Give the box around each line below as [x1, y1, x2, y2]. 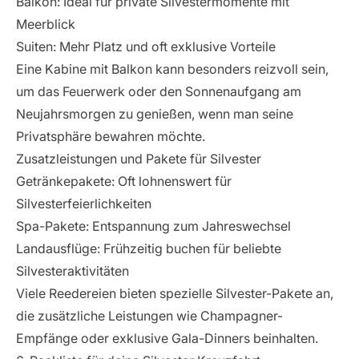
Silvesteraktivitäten [16, 263, 129, 279]
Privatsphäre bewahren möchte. [16, 128, 205, 144]
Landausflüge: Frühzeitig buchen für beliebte [16, 240, 281, 256]
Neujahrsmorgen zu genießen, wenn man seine [16, 106, 293, 122]
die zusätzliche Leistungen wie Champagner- [16, 308, 283, 324]
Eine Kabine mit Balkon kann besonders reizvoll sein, [16, 61, 329, 77]
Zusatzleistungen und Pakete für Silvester [16, 151, 261, 167]
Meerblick [16, 16, 75, 32]
